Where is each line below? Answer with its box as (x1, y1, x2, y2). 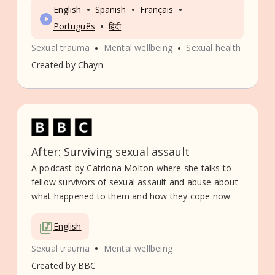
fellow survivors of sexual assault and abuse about (31, 176, 238, 188)
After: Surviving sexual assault (31, 144, 190, 160)
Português (53, 20, 95, 33)
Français (139, 4, 174, 16)
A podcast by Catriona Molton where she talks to (31, 162, 232, 174)
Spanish (95, 4, 126, 16)
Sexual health (186, 42, 241, 54)
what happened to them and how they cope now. (31, 190, 233, 203)
